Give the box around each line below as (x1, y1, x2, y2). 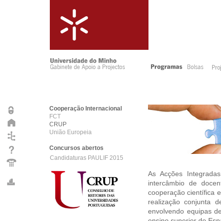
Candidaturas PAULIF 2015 (50, 154, 123, 161)
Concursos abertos (49, 145, 104, 151)
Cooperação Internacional (49, 105, 122, 112)
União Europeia (49, 129, 92, 136)
